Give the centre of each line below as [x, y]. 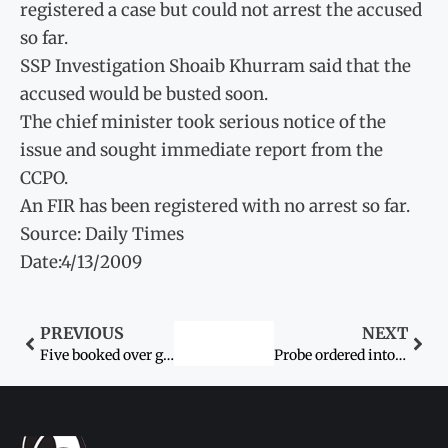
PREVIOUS [82, 333]
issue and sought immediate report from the [201, 149]
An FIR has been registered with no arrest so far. [215, 205]
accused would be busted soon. [144, 93]
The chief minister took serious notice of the [203, 121]
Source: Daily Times [102, 233]
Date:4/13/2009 [81, 261]
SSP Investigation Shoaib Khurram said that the [215, 65]
